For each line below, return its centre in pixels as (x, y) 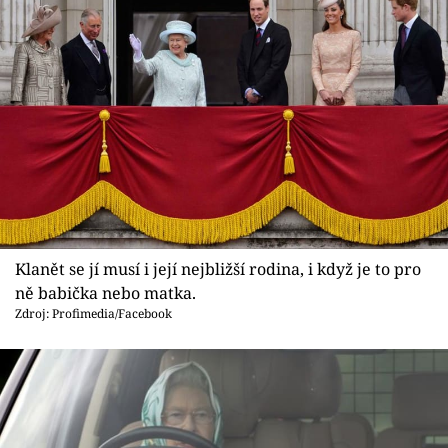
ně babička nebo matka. (105, 292)
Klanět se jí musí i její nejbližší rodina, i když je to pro (218, 268)
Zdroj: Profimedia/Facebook (93, 313)
